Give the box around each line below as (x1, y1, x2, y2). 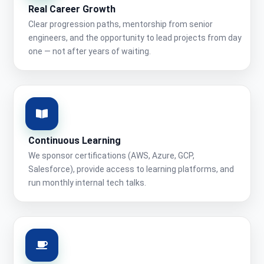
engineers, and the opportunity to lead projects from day (28, 33, 242, 43)
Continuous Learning (28, 135, 121, 147)
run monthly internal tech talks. (28, 178, 146, 188)
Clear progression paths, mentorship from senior (28, 19, 213, 29)
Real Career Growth (28, 4, 115, 15)
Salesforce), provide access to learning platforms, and (28, 164, 234, 174)
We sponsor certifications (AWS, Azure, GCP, (28, 151, 194, 161)
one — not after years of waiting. (28, 47, 151, 57)
